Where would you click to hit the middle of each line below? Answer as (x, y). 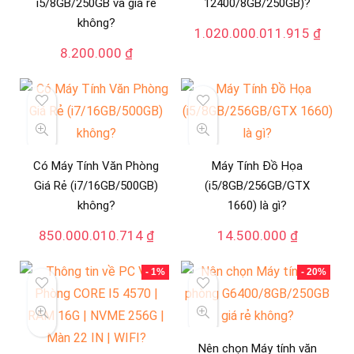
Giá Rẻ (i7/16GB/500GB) (96, 185)
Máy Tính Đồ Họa (258, 166)
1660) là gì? (258, 205)
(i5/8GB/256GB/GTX (258, 185)
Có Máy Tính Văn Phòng (96, 166)
